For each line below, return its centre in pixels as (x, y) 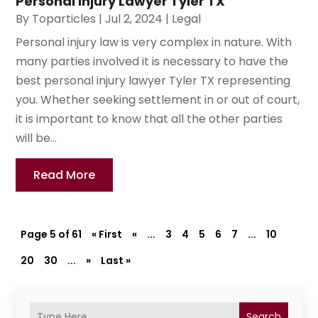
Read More (65, 175)
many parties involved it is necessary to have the (152, 62)
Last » (116, 261)
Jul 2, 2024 (134, 19)
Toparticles (64, 19)
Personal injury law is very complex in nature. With (154, 43)
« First (107, 235)
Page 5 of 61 (51, 235)
